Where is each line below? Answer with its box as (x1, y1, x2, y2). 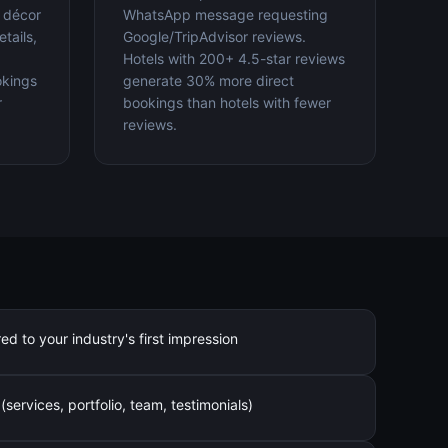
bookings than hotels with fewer (123, 94, 331, 111)
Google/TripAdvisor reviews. (123, 28, 306, 45)
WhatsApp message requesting (123, 6, 328, 23)
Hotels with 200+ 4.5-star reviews (123, 50, 345, 67)
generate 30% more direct (123, 72, 294, 89)
